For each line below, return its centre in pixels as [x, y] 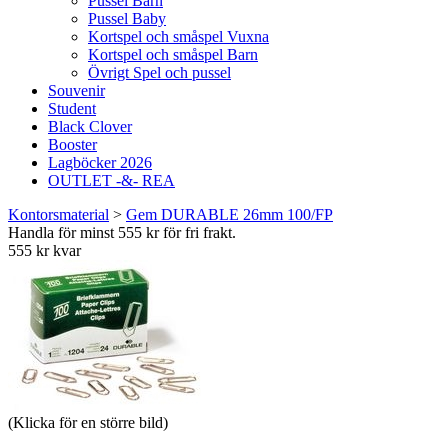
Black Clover [90, 126]
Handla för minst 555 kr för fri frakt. [122, 232]
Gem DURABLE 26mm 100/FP [229, 214]
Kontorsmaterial [58, 214]
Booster [72, 144]
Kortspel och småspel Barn [173, 54]
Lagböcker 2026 [100, 162]
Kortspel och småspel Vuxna [178, 36]
